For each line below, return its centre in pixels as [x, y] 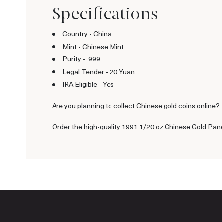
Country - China [87, 34]
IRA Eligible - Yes [88, 84]
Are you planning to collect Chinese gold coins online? [136, 106]
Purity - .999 [81, 59]
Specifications [105, 13]
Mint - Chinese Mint [93, 46]
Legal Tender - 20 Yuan [99, 71]
